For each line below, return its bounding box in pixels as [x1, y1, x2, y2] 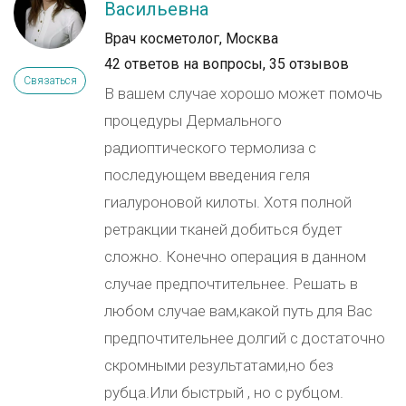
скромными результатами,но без [104, 356, 333, 374]
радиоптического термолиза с [104, 139, 316, 157]
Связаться [23, 74, 77, 87]
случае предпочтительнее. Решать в [104, 275, 358, 293]
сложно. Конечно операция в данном [104, 247, 366, 266]
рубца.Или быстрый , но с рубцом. [104, 383, 343, 401]
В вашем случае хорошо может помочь [104, 84, 382, 102]
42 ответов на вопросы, [104, 55, 266, 72]
